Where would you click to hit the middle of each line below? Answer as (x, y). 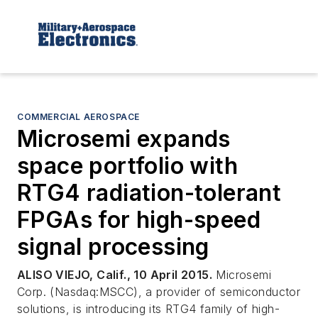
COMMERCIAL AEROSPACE (78, 116)
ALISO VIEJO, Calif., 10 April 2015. (115, 274)
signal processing (113, 246)
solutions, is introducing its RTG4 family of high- (148, 308)
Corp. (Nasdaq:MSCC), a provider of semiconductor (159, 291)
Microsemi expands (124, 138)
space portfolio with (127, 165)
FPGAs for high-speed (139, 219)
